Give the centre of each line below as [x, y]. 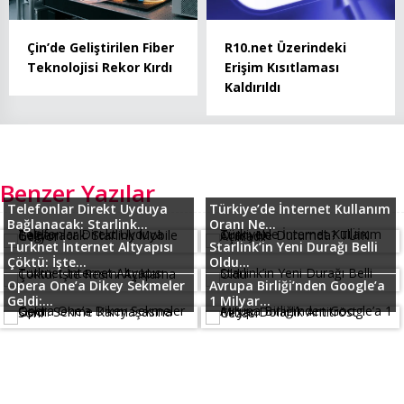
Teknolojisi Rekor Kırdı [100, 68]
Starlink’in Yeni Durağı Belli [293, 247]
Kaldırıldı [252, 87]
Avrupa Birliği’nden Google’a [297, 285]
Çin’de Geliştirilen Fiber [101, 48]
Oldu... [229, 262]
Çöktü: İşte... [47, 262]
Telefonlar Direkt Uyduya [88, 209]
